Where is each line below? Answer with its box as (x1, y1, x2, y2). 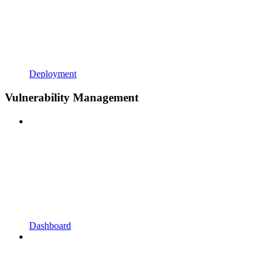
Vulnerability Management (5, 90, 138, 104)
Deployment (29, 69, 76, 80)
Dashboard (29, 220, 71, 231)
